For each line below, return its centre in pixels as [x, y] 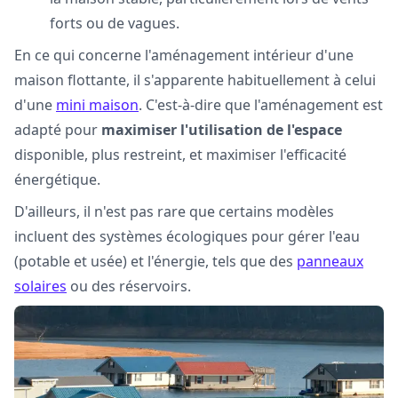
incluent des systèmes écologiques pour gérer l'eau [187, 236]
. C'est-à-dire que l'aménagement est [261, 105]
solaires [40, 286]
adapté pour [58, 130]
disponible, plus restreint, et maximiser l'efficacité [180, 155]
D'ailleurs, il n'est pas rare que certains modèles [174, 211]
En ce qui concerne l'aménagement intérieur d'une [184, 55]
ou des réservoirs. [129, 286]
